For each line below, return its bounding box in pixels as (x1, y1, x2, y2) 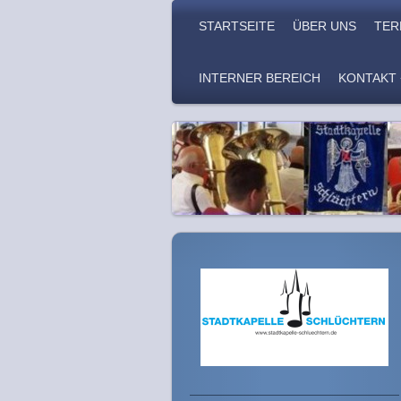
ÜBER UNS (293, 19, 356, 33)
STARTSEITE (199, 19, 275, 33)
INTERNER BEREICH (199, 71, 320, 85)
